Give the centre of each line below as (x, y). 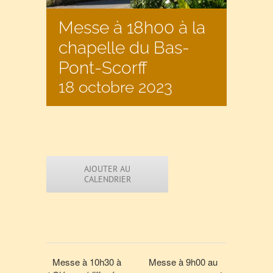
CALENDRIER (107, 179)
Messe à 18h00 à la (132, 28)
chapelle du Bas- (124, 48)
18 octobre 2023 (116, 87)
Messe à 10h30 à (87, 262)
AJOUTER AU (108, 169)
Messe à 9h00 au (183, 262)
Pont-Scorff (103, 68)
